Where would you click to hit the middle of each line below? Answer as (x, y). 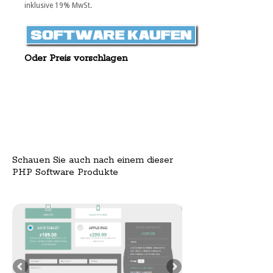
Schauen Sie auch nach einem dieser (93, 160)
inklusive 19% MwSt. (58, 6)
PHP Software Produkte (65, 172)
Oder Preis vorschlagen (76, 58)
